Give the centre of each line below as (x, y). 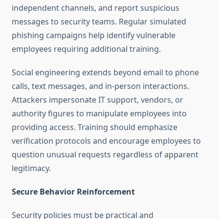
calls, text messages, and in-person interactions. (100, 86)
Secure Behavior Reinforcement (73, 192)
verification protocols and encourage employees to (106, 141)
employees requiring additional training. (86, 49)
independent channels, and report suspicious (96, 8)
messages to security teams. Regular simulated (99, 22)
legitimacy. (31, 168)
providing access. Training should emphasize (95, 127)
